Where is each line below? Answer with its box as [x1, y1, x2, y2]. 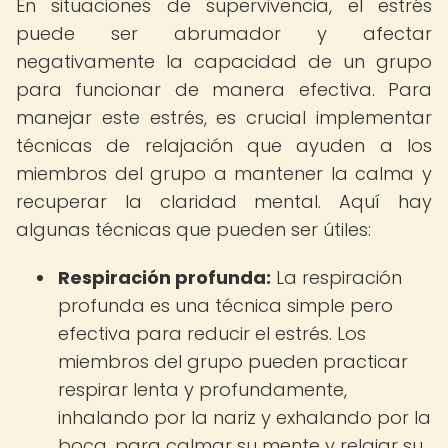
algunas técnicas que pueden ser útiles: [16, 217, 371, 242]
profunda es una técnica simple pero [58, 293, 393, 318]
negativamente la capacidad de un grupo [16, 49, 432, 74]
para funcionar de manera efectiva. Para [16, 77, 432, 102]
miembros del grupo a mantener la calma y [16, 161, 432, 186]
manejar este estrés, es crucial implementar [16, 105, 432, 130]
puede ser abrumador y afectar [16, 21, 432, 46]
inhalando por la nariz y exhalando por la [58, 405, 431, 430]
